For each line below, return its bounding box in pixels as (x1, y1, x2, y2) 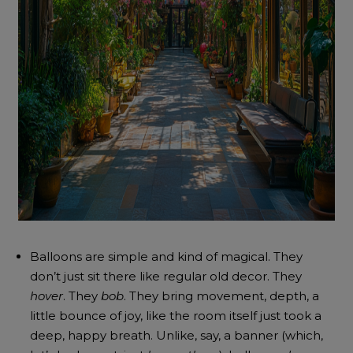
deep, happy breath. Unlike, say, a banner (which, (30, 328, 324, 343)
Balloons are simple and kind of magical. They (30, 249, 303, 264)
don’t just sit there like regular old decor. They (30, 269, 303, 284)
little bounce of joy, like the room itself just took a (30, 308, 322, 323)
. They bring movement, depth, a (124, 288, 320, 303)
